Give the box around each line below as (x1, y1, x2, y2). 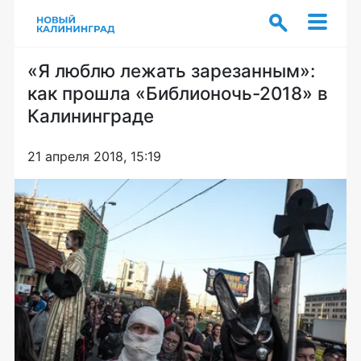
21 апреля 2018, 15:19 (27, 148, 161, 164)
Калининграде (27, 105, 154, 127)
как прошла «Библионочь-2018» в (27, 82, 328, 104)
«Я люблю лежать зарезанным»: (27, 60, 315, 81)
